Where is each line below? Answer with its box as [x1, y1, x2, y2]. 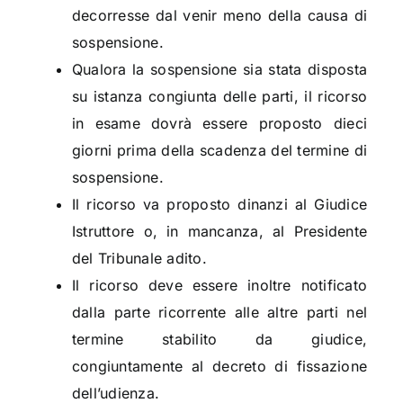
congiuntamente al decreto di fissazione [71, 357, 368, 376]
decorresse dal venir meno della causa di [71, 6, 368, 25]
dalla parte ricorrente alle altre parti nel [71, 303, 368, 322]
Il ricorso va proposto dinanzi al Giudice [71, 195, 368, 214]
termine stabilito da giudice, [71, 330, 368, 349]
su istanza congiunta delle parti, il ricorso [71, 87, 368, 106]
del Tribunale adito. [71, 249, 207, 268]
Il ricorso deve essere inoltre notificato [71, 276, 368, 295]
